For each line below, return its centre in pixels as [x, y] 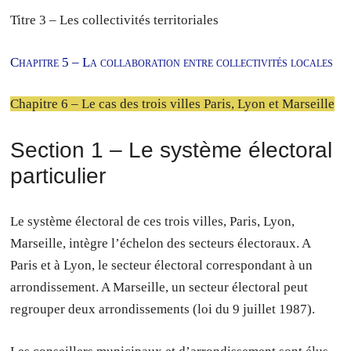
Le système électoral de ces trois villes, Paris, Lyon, [153, 221]
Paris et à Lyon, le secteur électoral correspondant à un [162, 265]
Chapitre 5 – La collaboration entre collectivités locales [172, 62]
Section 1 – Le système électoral [172, 150]
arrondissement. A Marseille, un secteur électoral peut [159, 287]
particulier [58, 176]
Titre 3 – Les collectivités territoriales [115, 20]
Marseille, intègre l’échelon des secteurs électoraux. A [161, 243]
